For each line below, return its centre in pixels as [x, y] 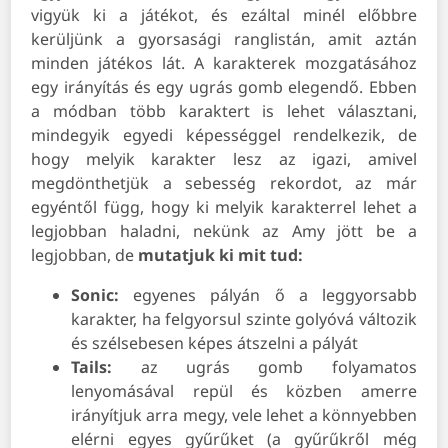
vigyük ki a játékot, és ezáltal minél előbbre [224, 15]
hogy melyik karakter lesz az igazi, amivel [224, 159]
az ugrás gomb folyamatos [278, 367]
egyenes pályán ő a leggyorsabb [275, 295]
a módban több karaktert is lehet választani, [224, 111]
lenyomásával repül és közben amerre [244, 391]
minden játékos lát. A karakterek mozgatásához [224, 63]
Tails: [106, 367]
